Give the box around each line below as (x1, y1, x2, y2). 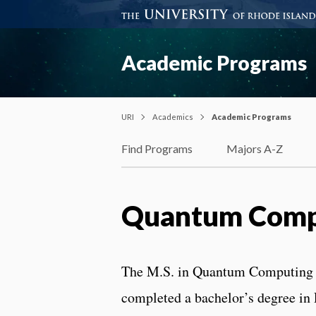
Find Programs (121, 142, 193, 156)
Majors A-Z (226, 142, 283, 156)
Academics (152, 111, 193, 121)
